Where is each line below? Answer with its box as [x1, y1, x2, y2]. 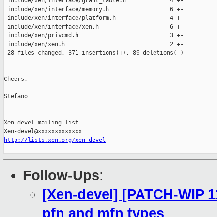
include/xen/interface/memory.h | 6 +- [4, 6, 184, 13]
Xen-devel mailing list [4, 119, 78, 126]
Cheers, [4, 76, 28, 83]
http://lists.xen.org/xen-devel [4, 137, 106, 144]
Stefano [4, 93, 28, 100]
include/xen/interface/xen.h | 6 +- [4, 23, 184, 31]
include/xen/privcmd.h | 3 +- [4, 32, 184, 39]
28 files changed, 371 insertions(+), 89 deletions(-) [4, 49, 184, 57]
